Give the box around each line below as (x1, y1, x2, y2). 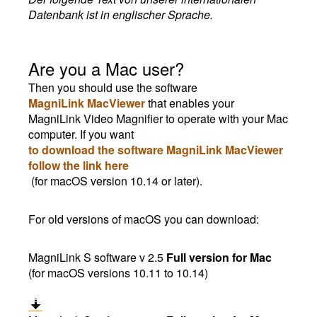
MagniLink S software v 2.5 (28, 249, 166, 265)
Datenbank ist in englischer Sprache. (28, 6, 213, 23)
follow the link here (28, 157, 129, 173)
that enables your (145, 95, 234, 111)
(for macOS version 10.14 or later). (28, 173, 205, 189)
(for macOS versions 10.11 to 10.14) (28, 265, 208, 281)
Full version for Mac (166, 249, 275, 265)
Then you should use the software (28, 79, 197, 96)
